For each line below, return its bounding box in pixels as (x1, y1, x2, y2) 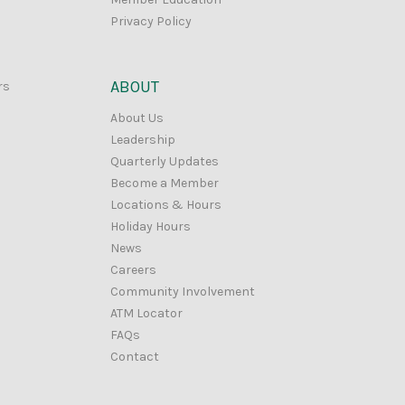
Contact (110, 349, 159, 365)
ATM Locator (110, 306, 183, 322)
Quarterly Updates (110, 154, 219, 170)
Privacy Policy (110, 14, 192, 30)
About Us (110, 110, 164, 127)
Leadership (110, 132, 175, 148)
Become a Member (110, 175, 219, 192)
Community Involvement (110, 284, 255, 300)
